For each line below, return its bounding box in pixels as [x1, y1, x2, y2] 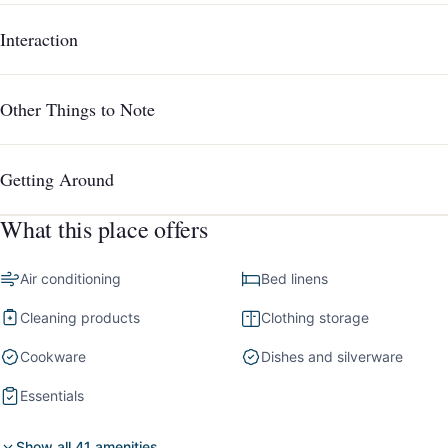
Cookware [20, 348, 86, 366]
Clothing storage [261, 309, 370, 327]
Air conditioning [20, 270, 121, 288]
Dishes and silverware [261, 348, 404, 366]
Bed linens [261, 270, 329, 288]
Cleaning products [20, 309, 140, 327]
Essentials [20, 387, 84, 405]
